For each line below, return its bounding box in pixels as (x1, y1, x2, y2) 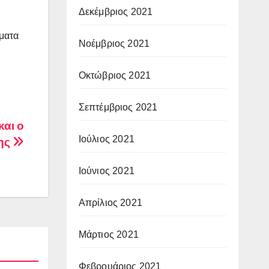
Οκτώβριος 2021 (78, 70, 151, 80)
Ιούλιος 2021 (78, 133, 134, 144)
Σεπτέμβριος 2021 (78, 101, 158, 112)
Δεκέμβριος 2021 (78, 6, 153, 17)
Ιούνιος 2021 (78, 165, 134, 176)
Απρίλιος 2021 (78, 197, 143, 208)
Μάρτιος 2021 (78, 229, 139, 240)
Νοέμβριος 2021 (78, 38, 150, 49)
